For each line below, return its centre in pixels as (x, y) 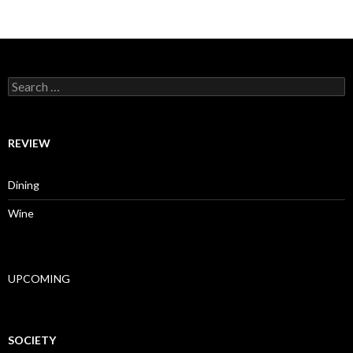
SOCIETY (32, 340)
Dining (24, 184)
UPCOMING (39, 278)
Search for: (35, 84)
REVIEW (29, 143)
